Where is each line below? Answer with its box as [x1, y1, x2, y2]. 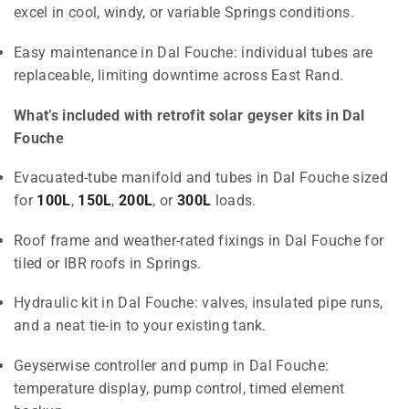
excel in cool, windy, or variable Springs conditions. [14, 4, 354, 22]
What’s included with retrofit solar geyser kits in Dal [14, 106, 365, 124]
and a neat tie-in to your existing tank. [14, 317, 267, 335]
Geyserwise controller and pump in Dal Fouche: [14, 356, 330, 374]
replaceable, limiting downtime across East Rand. [14, 67, 344, 85]
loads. [211, 192, 257, 210]
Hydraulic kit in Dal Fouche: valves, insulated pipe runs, [14, 294, 383, 312]
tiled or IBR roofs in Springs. [14, 254, 202, 272]
